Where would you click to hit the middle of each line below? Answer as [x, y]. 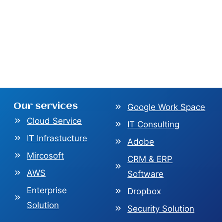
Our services [46, 106]
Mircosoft [45, 155]
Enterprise [47, 190]
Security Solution [161, 208]
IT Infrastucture [57, 138]
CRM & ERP [150, 159]
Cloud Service [54, 121]
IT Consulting [154, 124]
